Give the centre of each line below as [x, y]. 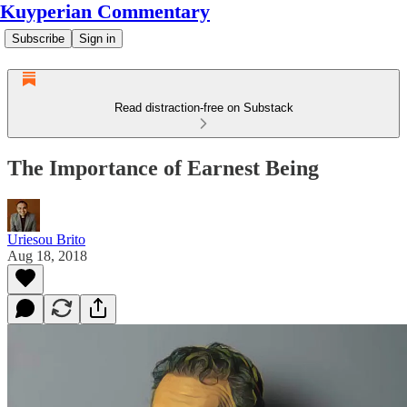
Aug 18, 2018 [47, 255]
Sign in [97, 39]
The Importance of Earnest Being [163, 168]
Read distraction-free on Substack [203, 108]
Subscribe [38, 39]
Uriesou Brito [46, 239]
